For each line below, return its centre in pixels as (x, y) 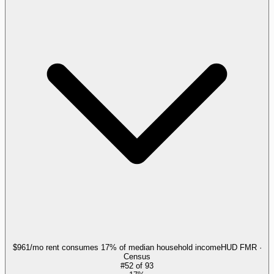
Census (137, 256)
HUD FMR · (241, 247)
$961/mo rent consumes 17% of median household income (117, 247)
